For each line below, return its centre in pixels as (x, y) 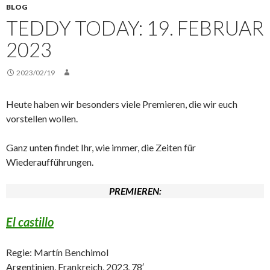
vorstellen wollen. (42, 118)
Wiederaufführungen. (51, 162)
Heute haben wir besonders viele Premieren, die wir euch (122, 104)
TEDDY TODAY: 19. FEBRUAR (135, 28)
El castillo (30, 222)
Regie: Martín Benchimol (57, 252)
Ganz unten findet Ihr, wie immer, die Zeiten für (101, 147)
